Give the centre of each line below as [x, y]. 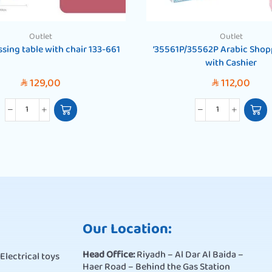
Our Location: [127, 229]
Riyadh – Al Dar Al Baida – [190, 255]
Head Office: [109, 255]
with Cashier [231, 63]
